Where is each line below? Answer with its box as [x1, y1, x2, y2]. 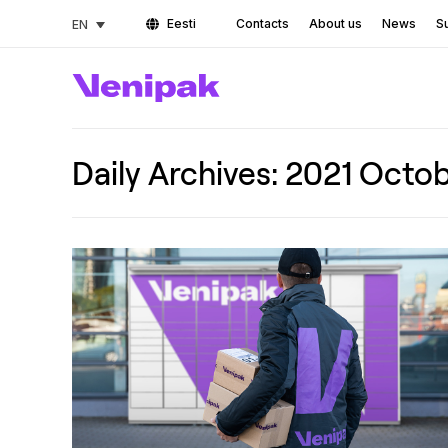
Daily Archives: [72, 153, 285, 192]
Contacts [236, 16, 290, 31]
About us [309, 16, 363, 31]
